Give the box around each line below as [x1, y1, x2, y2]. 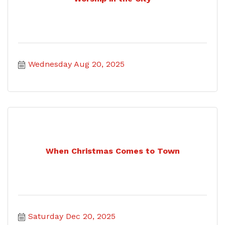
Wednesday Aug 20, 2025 [28, 59, 125, 69]
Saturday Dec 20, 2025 [28, 211, 116, 221]
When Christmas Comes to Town [45, 146, 180, 156]
